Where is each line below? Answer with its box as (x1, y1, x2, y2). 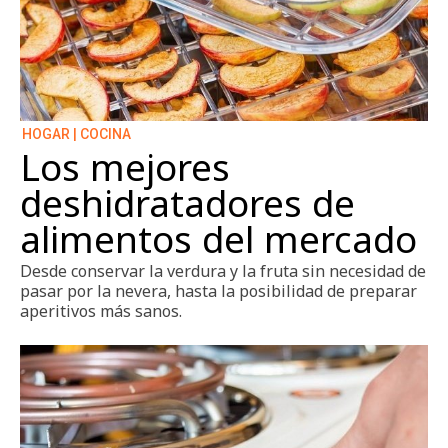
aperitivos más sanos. (20, 299, 182, 322)
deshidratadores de (20, 177, 355, 228)
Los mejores (20, 141, 230, 192)
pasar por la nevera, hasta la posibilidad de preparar (20, 279, 417, 302)
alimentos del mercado (20, 213, 417, 264)
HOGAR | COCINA (22, 125, 131, 142)
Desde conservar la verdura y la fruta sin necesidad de (20, 259, 426, 282)
